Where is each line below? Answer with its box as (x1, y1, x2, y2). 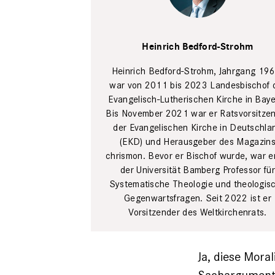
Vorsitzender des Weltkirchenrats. (128, 206, 267, 218)
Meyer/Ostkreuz (167, 29, 235, 41)
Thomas (181, 18, 214, 29)
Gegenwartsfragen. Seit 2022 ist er (124, 192, 271, 204)
